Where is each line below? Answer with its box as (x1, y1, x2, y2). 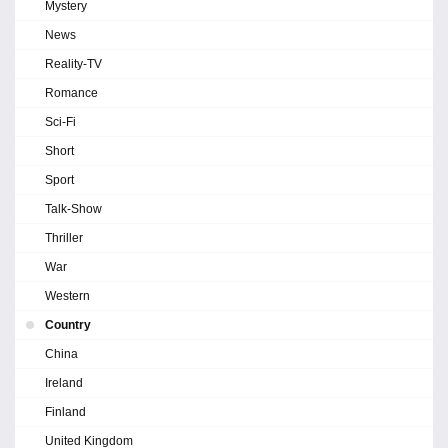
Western (45, 289, 90, 304)
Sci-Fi (45, 115, 76, 130)
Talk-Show (45, 202, 102, 217)
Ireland (45, 376, 83, 391)
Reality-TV (45, 57, 102, 72)
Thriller (45, 231, 83, 246)
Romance (45, 86, 98, 101)
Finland (45, 405, 86, 420)
